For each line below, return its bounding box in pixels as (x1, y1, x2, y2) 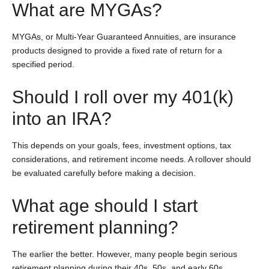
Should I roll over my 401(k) (12, 86, 234, 107)
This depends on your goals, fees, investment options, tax (12, 140, 231, 150)
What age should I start (12, 195, 198, 216)
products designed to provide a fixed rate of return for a (12, 45, 222, 55)
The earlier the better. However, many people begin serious (12, 249, 237, 259)
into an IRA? (12, 108, 112, 128)
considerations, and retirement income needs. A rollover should (12, 154, 251, 164)
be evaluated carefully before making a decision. (12, 168, 196, 178)
